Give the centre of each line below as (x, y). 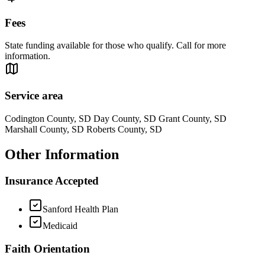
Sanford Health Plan (80, 209)
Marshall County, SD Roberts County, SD (83, 129)
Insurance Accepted (52, 180)
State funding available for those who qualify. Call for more (115, 46)
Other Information (62, 154)
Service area (34, 96)
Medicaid (60, 226)
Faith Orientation (47, 249)
